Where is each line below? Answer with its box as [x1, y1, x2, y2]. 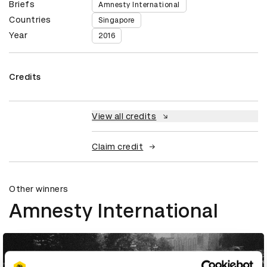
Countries [9, 15, 51, 25]
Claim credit [92, 142, 144, 152]
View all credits [92, 111, 157, 122]
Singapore [98, 16, 135, 25]
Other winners [9, 184, 69, 194]
